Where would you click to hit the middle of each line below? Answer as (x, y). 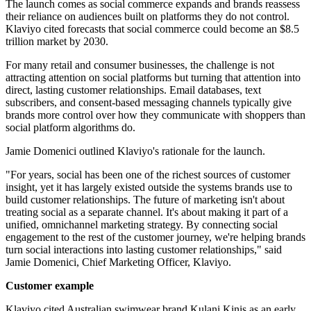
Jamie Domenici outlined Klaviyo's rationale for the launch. (135, 151)
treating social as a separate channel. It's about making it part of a (147, 212)
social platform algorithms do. (70, 128)
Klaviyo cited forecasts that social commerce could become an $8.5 (152, 29)
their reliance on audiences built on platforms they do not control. (148, 17)
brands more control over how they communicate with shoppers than (155, 115)
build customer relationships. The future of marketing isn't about (145, 200)
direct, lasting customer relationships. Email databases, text (133, 90)
